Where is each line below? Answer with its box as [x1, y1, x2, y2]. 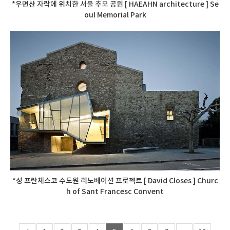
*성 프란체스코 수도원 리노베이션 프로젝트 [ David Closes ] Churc [12, 177, 218, 185]
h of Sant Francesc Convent [66, 187, 164, 196]
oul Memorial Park [84, 11, 146, 20]
